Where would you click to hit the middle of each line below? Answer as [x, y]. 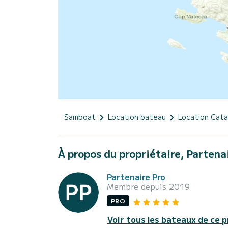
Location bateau [137, 117]
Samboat [80, 117]
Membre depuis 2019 [148, 187]
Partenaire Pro [136, 177]
